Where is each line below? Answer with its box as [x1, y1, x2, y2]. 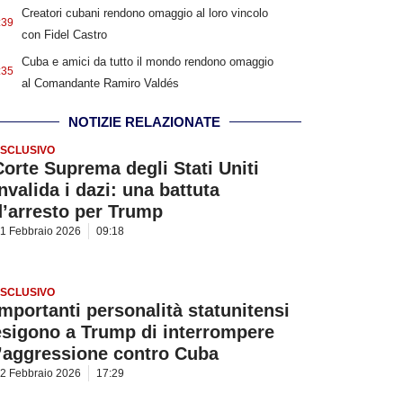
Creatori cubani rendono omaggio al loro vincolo [21, 6, 268, 21]
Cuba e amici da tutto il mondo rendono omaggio [21, 55, 273, 69]
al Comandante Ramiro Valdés [21, 76, 179, 91]
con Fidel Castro [21, 28, 107, 42]
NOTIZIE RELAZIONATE [67, 114, 220, 130]
